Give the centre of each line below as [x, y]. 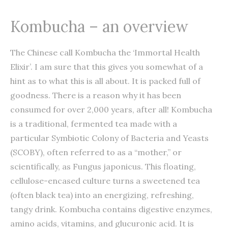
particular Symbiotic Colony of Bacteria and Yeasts [109, 138]
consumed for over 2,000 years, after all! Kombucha [111, 109]
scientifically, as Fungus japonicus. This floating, [103, 166]
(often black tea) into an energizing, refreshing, [102, 195]
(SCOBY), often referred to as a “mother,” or [96, 152]
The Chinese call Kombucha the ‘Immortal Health [105, 52]
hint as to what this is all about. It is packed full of [105, 81]
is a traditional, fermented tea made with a [94, 123]
